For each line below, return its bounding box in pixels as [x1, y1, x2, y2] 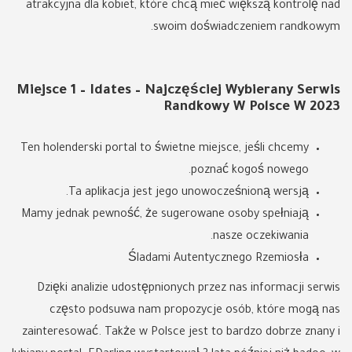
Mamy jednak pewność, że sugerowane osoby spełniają [21, 209, 309, 222]
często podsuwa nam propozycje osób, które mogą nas [49, 305, 340, 317]
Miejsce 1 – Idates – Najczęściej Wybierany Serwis [16, 84, 340, 99]
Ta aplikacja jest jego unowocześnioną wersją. [68, 187, 309, 200]
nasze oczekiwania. [213, 231, 309, 244]
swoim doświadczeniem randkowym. [153, 22, 340, 35]
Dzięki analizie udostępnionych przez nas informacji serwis [37, 283, 340, 295]
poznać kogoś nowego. [191, 165, 309, 178]
